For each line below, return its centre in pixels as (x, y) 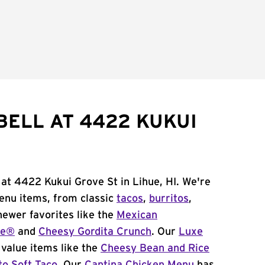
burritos (169, 199)
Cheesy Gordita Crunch (95, 232)
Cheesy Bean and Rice (155, 248)
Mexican (137, 215)
